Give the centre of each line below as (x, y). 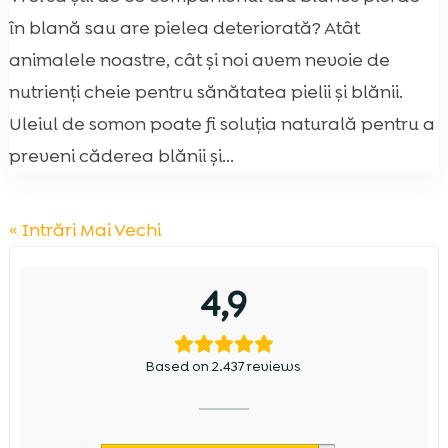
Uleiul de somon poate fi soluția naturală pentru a (221, 123)
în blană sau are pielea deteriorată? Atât (184, 27)
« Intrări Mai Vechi (84, 229)
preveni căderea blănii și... (121, 155)
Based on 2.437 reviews (224, 365)
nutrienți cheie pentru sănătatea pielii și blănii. (205, 91)
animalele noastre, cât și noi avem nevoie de (199, 59)
